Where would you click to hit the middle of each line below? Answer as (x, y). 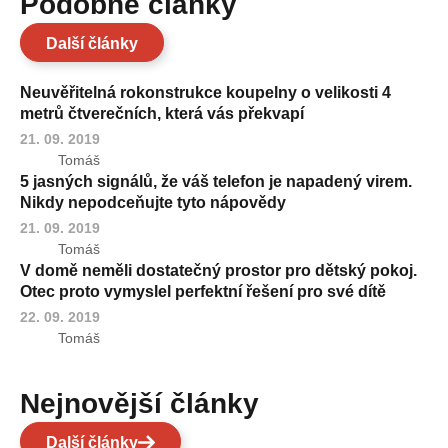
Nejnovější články (149, 403)
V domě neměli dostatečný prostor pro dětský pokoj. (218, 270)
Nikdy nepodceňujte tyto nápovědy (153, 202)
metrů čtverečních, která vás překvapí (162, 113)
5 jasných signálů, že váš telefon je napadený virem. (216, 181)
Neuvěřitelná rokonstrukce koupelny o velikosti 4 (205, 92)
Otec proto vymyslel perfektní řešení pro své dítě (203, 291)
